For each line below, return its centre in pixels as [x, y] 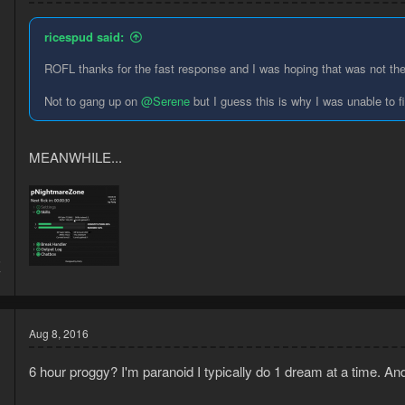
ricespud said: [84, 37]
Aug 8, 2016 [59, 334]
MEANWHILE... [75, 156]
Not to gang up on [93, 101]
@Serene [165, 101]
